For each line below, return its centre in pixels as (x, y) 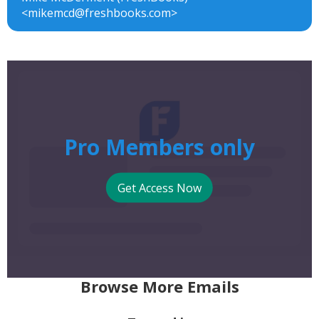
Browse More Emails (159, 286)
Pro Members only (159, 147)
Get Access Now (159, 188)
